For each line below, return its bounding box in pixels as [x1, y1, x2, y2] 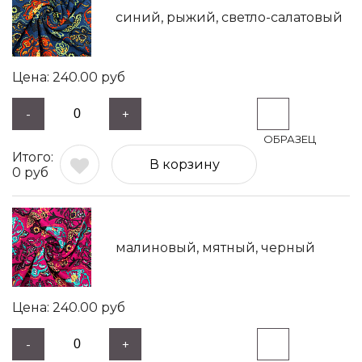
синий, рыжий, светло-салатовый [116, 9, 343, 25]
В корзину [149, 157, 220, 172]
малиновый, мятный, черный [116, 239, 315, 255]
